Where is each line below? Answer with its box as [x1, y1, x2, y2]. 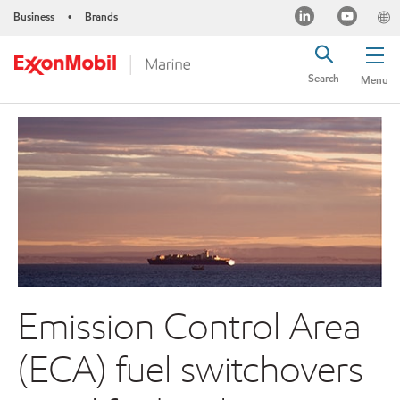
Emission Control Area [18, 302, 362, 350]
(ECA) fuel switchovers [18, 345, 363, 393]
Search [308, 71, 339, 86]
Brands [85, 9, 118, 24]
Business [13, 9, 54, 24]
